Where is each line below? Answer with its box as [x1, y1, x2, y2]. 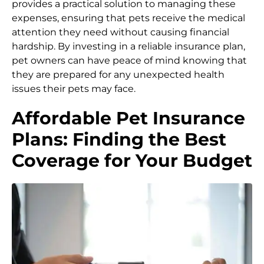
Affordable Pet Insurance [12, 107, 245, 130]
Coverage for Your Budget [12, 150, 252, 172]
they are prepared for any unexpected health [12, 69, 225, 81]
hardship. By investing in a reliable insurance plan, [12, 41, 245, 52]
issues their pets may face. [12, 83, 136, 95]
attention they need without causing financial [12, 27, 229, 38]
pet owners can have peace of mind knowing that [12, 55, 247, 67]
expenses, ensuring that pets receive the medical [12, 12, 245, 24]
